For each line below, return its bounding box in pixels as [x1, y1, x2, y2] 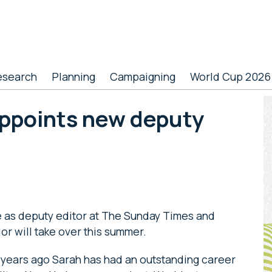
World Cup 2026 [190, 69, 271, 84]
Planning [52, 69, 95, 84]
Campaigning [110, 69, 175, 84]
